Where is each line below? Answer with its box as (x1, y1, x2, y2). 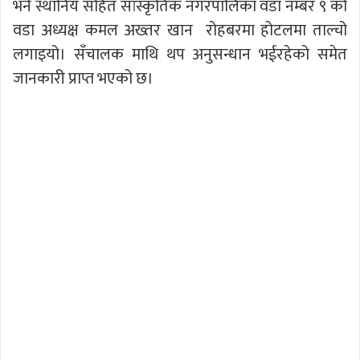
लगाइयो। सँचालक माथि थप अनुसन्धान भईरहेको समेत (13, 40, 347, 68)
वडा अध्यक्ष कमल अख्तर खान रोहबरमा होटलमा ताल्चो (13, 16, 347, 44)
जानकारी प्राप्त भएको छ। (13, 64, 153, 92)
